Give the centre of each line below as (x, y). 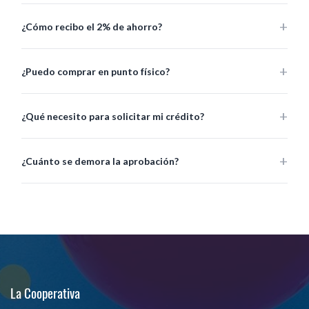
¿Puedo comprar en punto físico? (96, 71)
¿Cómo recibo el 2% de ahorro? (92, 26)
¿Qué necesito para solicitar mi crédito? (113, 116)
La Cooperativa (45, 293)
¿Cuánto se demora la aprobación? (100, 161)
